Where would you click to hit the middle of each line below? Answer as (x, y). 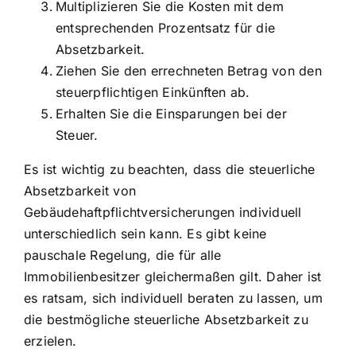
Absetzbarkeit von (80, 190)
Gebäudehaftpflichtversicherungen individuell (163, 212)
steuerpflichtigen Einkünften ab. (153, 92)
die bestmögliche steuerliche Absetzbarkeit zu (166, 319)
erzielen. (50, 341)
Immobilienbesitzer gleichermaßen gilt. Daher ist (173, 276)
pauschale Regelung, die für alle (123, 255)
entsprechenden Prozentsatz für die (166, 27)
